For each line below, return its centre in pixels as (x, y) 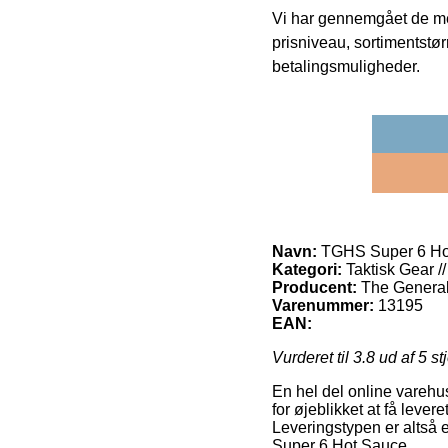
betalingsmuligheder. (346, 67)
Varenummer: (323, 306)
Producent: (314, 288)
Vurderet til (312, 358)
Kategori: (307, 270)
